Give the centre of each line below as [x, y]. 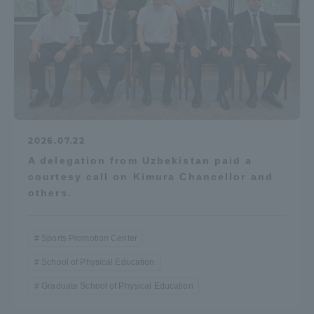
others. [50, 192]
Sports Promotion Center [89, 238]
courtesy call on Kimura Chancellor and [151, 176]
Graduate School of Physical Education [117, 286]
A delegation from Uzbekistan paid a [141, 160]
